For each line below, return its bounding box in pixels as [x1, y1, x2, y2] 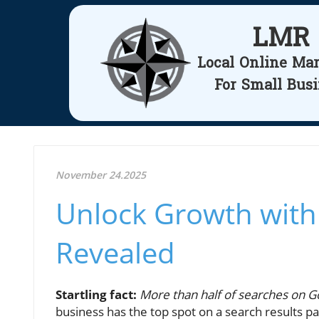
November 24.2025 [56, 167, 146, 182]
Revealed [56, 232, 175, 272]
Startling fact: [56, 286, 137, 303]
